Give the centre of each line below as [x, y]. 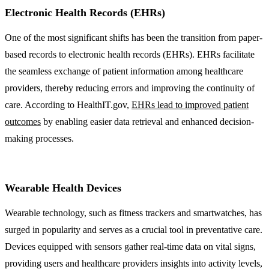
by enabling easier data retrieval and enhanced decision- [147, 121]
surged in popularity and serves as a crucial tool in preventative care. [134, 229]
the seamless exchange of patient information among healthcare [124, 71]
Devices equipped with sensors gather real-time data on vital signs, [130, 246]
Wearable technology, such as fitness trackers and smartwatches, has [133, 213]
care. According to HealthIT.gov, [68, 104]
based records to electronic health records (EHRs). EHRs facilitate [130, 54]
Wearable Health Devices [63, 188]
